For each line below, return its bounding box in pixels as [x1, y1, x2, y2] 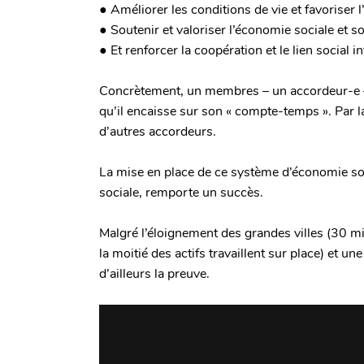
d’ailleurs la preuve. [99, 265, 210, 284]
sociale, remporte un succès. [99, 184, 263, 202]
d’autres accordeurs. [99, 123, 216, 141]
